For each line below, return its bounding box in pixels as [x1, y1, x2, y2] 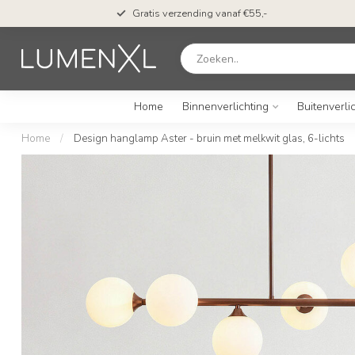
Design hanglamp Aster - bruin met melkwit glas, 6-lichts [74, 132, 345, 146]
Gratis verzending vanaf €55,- [132, 6, 267, 21]
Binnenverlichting [181, 99, 269, 114]
